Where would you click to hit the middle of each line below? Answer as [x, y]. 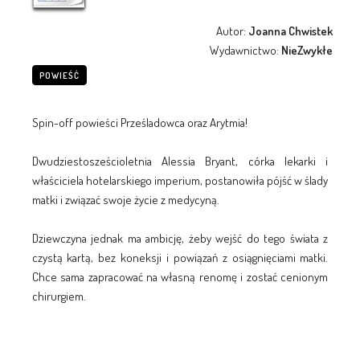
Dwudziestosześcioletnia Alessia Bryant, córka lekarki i [180, 161]
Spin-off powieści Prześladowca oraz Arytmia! [139, 122]
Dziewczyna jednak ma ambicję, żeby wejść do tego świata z [180, 238]
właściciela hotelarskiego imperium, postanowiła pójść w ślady [180, 180]
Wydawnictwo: [246, 50]
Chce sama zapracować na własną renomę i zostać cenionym [180, 276]
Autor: [233, 31]
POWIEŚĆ [59, 75]
